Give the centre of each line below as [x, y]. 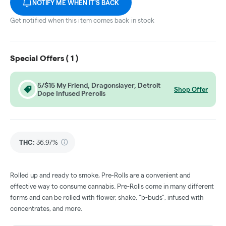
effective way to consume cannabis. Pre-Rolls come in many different [112, 186]
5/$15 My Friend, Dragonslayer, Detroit [99, 86]
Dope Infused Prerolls [71, 94]
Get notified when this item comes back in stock [82, 20]
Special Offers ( [40, 59]
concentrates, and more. [46, 209]
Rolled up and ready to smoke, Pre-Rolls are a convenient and [100, 175]
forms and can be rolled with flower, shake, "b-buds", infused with [107, 197]
